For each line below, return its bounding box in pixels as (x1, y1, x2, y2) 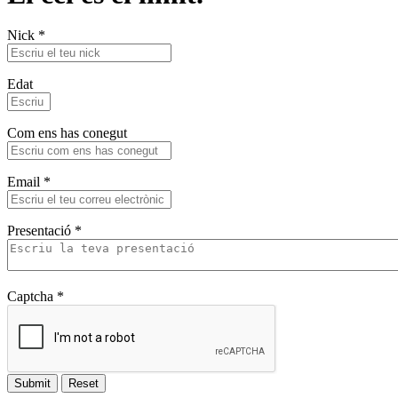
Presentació (7, 222, 75, 238)
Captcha (7, 288, 57, 304)
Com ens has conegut (7, 124, 127, 140)
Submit (14, 376, 51, 390)
